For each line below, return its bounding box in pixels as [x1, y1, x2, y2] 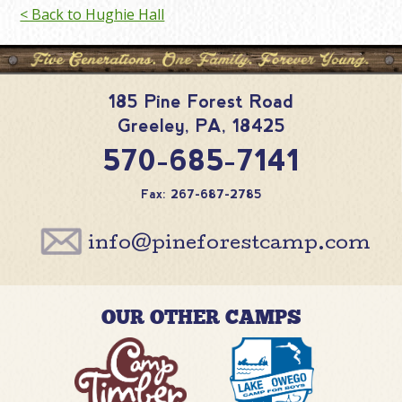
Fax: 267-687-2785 [140, 188, 262, 202]
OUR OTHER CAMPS [100, 304, 301, 329]
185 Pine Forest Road [109, 91, 293, 111]
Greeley [117, 115, 185, 135]
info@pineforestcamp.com [87, 235, 371, 255]
